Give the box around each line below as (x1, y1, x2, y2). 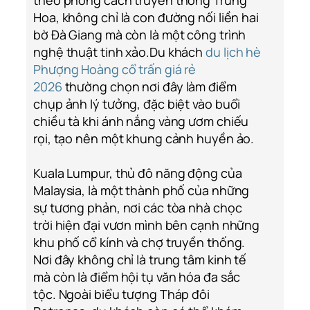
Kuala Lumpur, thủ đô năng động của (33, 165, 242, 182)
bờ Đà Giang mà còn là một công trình (33, 26, 246, 44)
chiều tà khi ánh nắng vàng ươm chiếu (33, 113, 249, 130)
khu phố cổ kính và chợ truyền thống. (33, 234, 246, 251)
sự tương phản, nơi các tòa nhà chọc (33, 199, 242, 217)
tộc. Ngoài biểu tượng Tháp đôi (33, 286, 210, 303)
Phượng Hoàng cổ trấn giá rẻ (33, 61, 197, 78)
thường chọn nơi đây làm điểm (62, 78, 237, 95)
